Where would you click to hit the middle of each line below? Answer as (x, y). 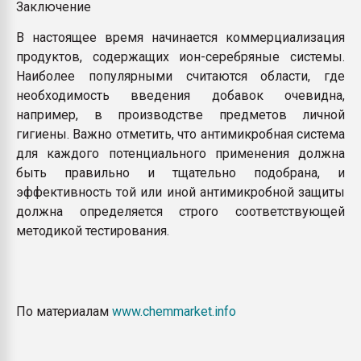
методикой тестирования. (93, 231)
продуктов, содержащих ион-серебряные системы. (180, 57)
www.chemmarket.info (174, 311)
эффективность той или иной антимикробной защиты (180, 192)
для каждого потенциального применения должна (180, 154)
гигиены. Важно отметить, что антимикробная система (180, 134)
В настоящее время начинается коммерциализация (180, 37)
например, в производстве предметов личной (180, 115)
